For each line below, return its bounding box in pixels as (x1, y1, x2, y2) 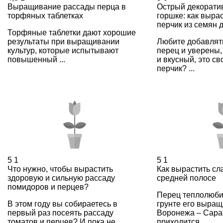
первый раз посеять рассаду (7, 208, 113, 217)
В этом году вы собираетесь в (7, 199, 117, 208)
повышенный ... (7, 55, 65, 64)
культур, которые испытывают (7, 46, 118, 55)
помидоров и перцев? (7, 182, 89, 191)
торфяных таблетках (7, 11, 83, 20)
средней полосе (156, 173, 216, 182)
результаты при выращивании (7, 37, 119, 46)
